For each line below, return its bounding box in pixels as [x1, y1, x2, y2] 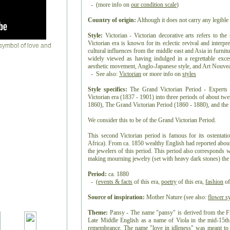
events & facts [98, 178, 132, 185]
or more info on [141, 70, 182, 78]
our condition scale [131, 1, 177, 8]
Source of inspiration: [88, 194, 145, 201]
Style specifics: [88, 86, 127, 93]
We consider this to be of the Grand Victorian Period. [88, 117, 216, 124]
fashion [205, 178, 223, 185]
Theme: [88, 209, 108, 216]
